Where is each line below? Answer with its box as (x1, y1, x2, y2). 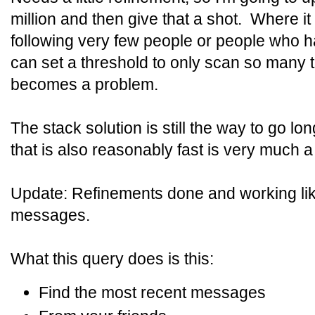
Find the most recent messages (39, 283, 266, 302)
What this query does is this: (11, 250, 214, 268)
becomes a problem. (11, 75, 158, 94)
